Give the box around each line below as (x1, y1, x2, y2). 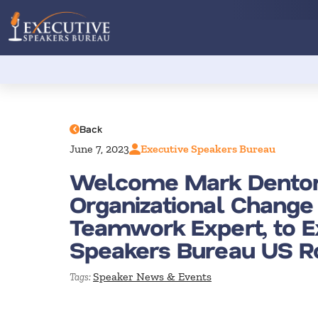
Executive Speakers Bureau (141, 141, 275, 155)
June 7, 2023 (70, 141, 129, 155)
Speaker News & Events (93, 270, 212, 284)
